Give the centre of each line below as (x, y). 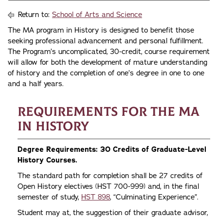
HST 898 (96, 197)
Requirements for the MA (109, 112)
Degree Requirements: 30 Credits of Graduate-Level (112, 149)
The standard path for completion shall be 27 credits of (110, 176)
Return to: (34, 15)
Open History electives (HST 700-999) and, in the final (108, 186)
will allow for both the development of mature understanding (108, 62)
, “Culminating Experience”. (154, 197)
